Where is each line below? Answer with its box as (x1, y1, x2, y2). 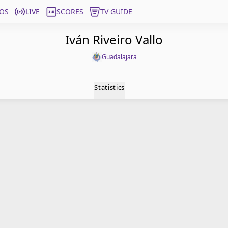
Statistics (94, 82, 125, 92)
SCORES (56, 7, 83, 16)
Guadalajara (101, 52, 137, 61)
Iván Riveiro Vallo (65, 31, 163, 48)
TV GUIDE (100, 7, 132, 16)
